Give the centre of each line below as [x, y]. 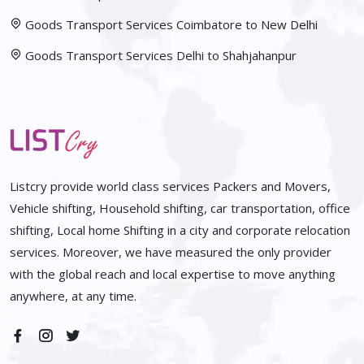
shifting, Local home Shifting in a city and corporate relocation [180, 230]
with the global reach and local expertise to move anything [173, 274]
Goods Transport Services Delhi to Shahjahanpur [161, 56]
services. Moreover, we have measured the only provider [171, 252]
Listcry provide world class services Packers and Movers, [170, 186]
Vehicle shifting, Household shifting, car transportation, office [180, 208]
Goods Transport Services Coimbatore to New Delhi [171, 25]
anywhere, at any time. [73, 296]
